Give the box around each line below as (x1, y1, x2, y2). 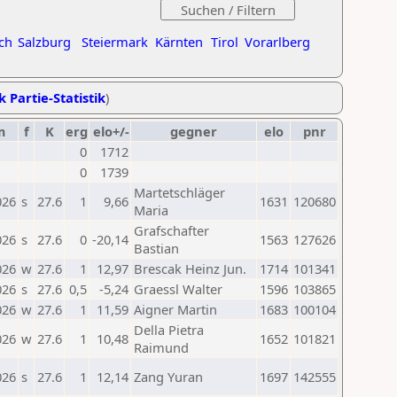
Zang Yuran (134, 368, 203, 385)
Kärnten (155, 33, 203, 51)
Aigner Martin (134, 300, 217, 318)
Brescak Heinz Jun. (134, 260, 246, 277)
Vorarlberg (245, 33, 310, 51)
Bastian (134, 239, 179, 257)
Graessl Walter (134, 280, 222, 298)
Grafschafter (134, 222, 209, 239)
